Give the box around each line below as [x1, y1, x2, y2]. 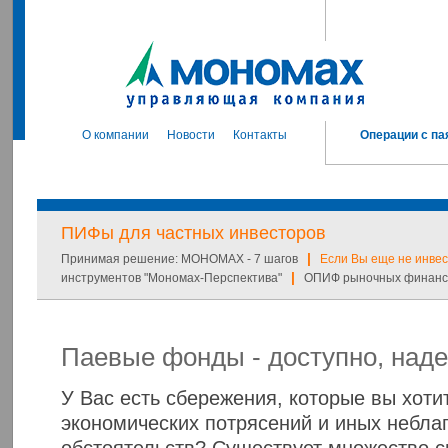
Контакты [232, 128, 287, 142]
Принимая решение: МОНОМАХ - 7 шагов [61, 252, 298, 266]
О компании [81, 128, 149, 142]
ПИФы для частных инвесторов [61, 223, 326, 243]
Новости [166, 128, 215, 142]
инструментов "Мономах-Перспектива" [61, 271, 282, 285]
